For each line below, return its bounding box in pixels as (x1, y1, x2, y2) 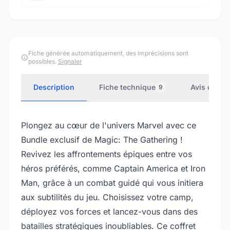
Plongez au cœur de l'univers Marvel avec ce (21, 120, 196, 130)
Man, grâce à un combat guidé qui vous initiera (21, 178, 203, 188)
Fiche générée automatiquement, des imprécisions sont (28, 49, 188, 57)
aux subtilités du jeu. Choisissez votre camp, (21, 192, 194, 202)
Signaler (58, 57, 82, 65)
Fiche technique (99, 83, 156, 91)
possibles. (28, 57, 58, 65)
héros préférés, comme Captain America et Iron (21, 163, 205, 174)
